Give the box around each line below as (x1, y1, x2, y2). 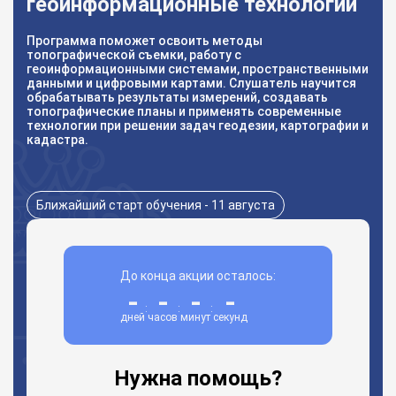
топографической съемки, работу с (27, 48, 241, 62)
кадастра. (27, 133, 88, 147)
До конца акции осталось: (120, 269, 276, 283)
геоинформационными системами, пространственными (27, 62, 369, 76)
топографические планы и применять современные (27, 104, 341, 118)
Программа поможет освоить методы (27, 34, 263, 48)
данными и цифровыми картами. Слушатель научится (27, 76, 356, 90)
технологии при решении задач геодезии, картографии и (27, 118, 369, 133)
